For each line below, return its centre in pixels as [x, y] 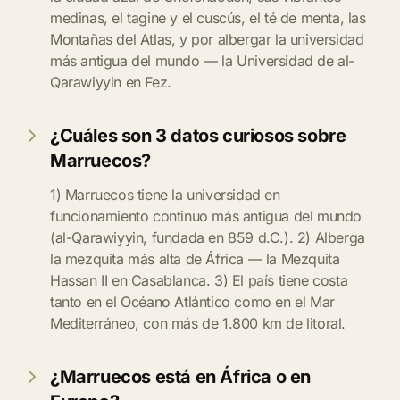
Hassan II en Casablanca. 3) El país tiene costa [199, 280]
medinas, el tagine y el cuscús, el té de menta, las [208, 18]
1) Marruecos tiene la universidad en [165, 195]
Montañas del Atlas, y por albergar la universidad [207, 39]
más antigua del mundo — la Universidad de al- [203, 61]
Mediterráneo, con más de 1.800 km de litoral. [198, 323]
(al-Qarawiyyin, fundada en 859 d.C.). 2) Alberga [208, 237]
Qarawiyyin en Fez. [111, 82]
